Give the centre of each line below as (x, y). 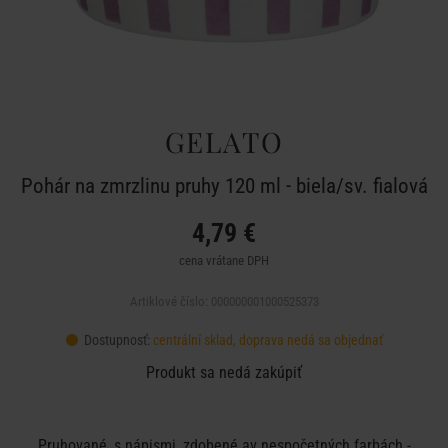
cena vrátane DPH (224, 260)
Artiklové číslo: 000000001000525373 (224, 301)
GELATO (224, 141)
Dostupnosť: (116, 340)
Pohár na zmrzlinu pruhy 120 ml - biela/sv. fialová (224, 186)
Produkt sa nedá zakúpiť (224, 372)
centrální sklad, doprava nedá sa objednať (267, 340)
